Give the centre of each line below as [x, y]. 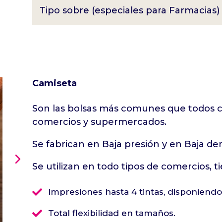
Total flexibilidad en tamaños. [111, 213]
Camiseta [54, 83]
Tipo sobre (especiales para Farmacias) [129, 11]
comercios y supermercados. [99, 122]
